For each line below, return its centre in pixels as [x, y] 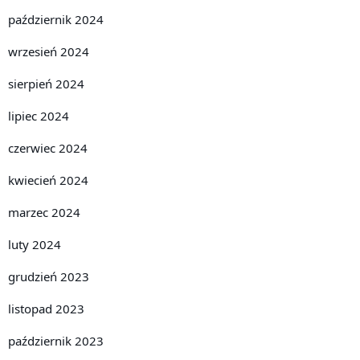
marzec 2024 [44, 212]
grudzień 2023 [49, 276]
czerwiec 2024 [48, 147]
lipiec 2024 [39, 115]
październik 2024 [56, 19]
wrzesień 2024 [49, 51]
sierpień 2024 [46, 83]
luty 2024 [35, 244]
